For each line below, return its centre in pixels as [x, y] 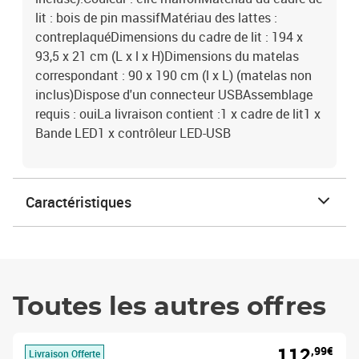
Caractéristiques [79, 202]
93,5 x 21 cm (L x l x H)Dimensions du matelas [167, 56]
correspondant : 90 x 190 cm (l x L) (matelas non [173, 75]
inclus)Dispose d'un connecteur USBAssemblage [174, 95]
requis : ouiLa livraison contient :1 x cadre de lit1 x [178, 114]
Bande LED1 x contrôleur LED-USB [133, 133]
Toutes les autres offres [169, 307]
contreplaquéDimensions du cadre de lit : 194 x [169, 37]
